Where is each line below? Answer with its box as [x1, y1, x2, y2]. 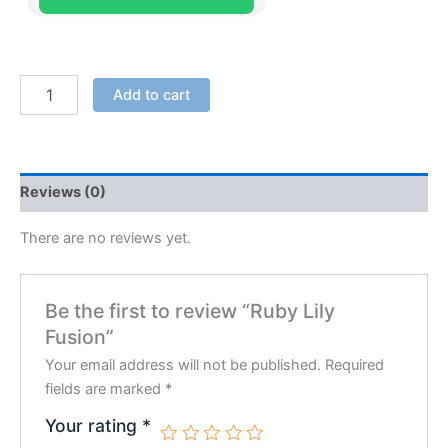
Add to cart [112, 85, 190, 104]
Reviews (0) [20, 183, 106, 202]
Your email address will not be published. [45, 355, 322, 374]
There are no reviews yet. [20, 229, 191, 248]
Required [325, 355, 385, 374]
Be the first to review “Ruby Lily [45, 298, 336, 323]
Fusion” [45, 324, 115, 349]
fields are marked [45, 379, 166, 398]
